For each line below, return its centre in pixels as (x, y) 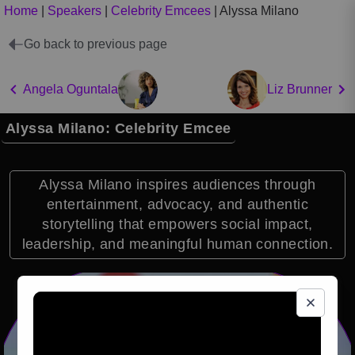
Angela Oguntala (71, 89)
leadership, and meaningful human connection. (177, 244)
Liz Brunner (300, 89)
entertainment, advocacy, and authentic (177, 204)
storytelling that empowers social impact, (177, 224)
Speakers (74, 11)
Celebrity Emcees (161, 11)
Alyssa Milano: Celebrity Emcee (118, 128)
